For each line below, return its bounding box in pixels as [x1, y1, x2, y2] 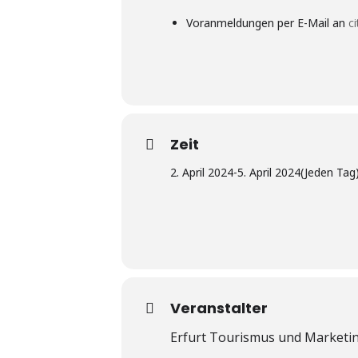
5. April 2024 [237, 164, 300, 180]
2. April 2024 [170, 164, 233, 180]
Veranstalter [170, 297, 268, 318]
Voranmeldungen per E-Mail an [186, 14, 348, 30]
